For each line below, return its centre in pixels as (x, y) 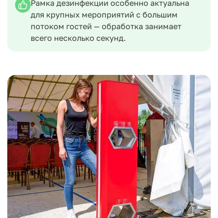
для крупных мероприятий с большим (104, 14)
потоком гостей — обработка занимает (106, 26)
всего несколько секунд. (78, 38)
